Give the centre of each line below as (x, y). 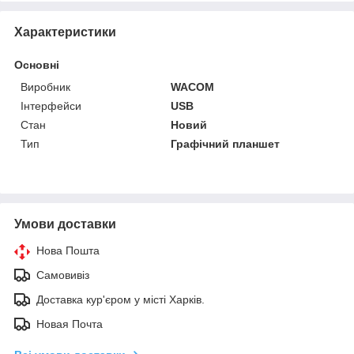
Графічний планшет (226, 143)
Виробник (45, 87)
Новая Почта (70, 324)
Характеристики (65, 32)
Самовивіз (63, 275)
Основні (37, 64)
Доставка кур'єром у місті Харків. (121, 299)
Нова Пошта (68, 250)
